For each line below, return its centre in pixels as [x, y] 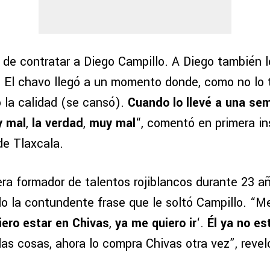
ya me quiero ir [156, 224]
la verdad [58, 124]
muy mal [112, 124]
